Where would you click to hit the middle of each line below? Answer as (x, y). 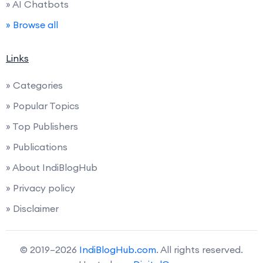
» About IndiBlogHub (52, 167)
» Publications (37, 147)
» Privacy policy (41, 188)
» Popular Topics (43, 106)
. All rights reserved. (200, 249)
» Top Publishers (42, 126)
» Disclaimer (32, 208)
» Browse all (32, 25)
